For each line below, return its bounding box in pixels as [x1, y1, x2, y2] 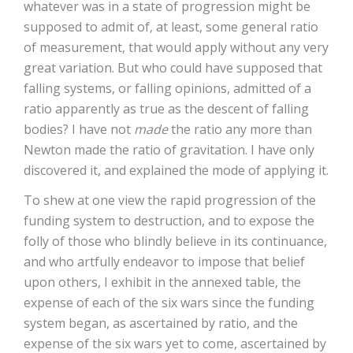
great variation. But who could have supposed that [24, 59, 322, 76]
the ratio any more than [168, 121, 312, 138]
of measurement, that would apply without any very [24, 39, 329, 56]
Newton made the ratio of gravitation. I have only [24, 141, 314, 158]
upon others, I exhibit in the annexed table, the [24, 273, 301, 291]
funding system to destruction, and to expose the [24, 212, 314, 229]
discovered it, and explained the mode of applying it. [24, 162, 329, 179]
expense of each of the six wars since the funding [24, 294, 314, 311]
